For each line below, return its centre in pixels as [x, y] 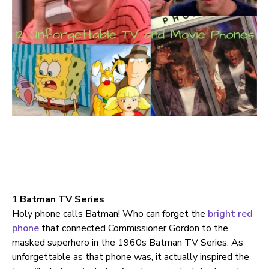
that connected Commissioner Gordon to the [134, 228]
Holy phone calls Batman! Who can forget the [110, 214]
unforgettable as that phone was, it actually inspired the [131, 257]
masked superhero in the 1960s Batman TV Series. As [128, 243]
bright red [230, 214]
